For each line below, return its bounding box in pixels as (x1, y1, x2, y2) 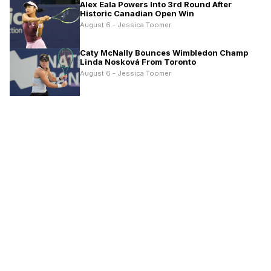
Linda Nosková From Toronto (80, 56, 196, 67)
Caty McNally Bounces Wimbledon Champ (80, 47, 248, 57)
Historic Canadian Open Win (80, 8, 194, 18)
